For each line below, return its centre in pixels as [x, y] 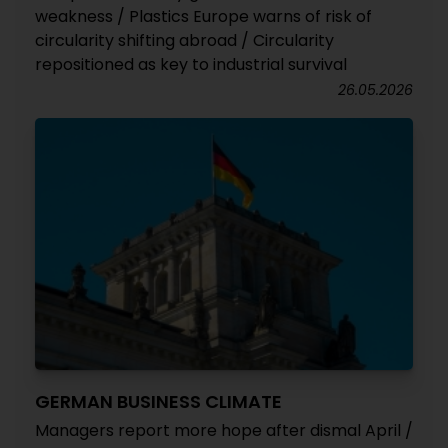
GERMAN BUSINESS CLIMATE [158, 401]
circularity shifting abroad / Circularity [184, 40]
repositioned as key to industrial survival [191, 64]
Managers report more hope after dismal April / [224, 430]
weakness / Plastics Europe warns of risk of [203, 16]
